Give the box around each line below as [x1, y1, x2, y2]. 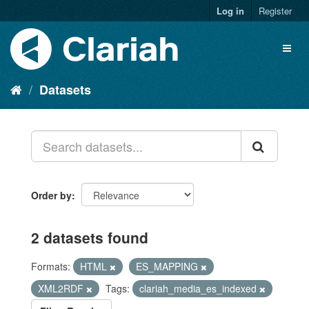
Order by [31, 188, 72, 202]
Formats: [31, 259, 70, 273]
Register [259, 4, 292, 17]
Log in [217, 4, 244, 17]
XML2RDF [38, 281, 86, 295]
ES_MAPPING [136, 259, 201, 273]
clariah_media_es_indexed [139, 281, 259, 295]
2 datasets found [31, 227, 148, 248]
